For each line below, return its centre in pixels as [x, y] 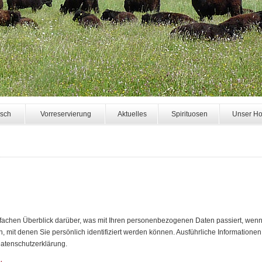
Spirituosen [189, 114]
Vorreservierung [66, 114]
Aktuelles [132, 114]
